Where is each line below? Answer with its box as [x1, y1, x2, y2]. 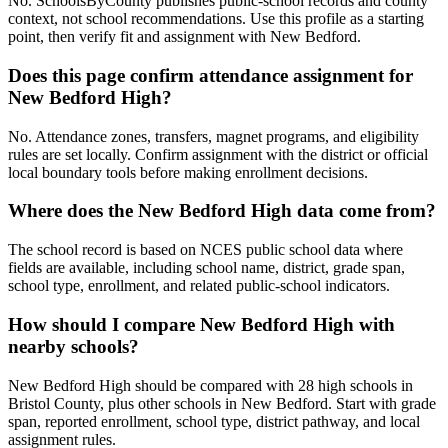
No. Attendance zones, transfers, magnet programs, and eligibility [8, 127, 419, 145]
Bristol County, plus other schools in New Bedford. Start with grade [8, 394, 436, 412]
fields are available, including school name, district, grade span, [8, 259, 405, 277]
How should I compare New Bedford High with [8, 313, 395, 335]
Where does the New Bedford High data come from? [8, 200, 436, 222]
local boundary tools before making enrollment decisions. [8, 163, 368, 181]
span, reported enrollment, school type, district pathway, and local [8, 412, 420, 430]
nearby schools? [8, 335, 139, 357]
